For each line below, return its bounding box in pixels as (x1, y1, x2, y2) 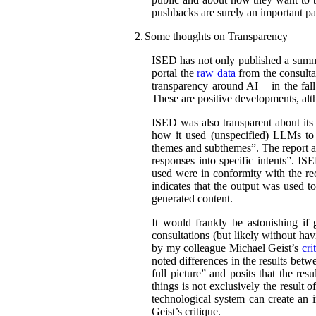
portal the (152, 66, 197, 79)
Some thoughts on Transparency (145, 30, 288, 42)
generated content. (152, 192, 233, 205)
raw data (197, 66, 236, 79)
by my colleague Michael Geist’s (152, 241, 302, 254)
